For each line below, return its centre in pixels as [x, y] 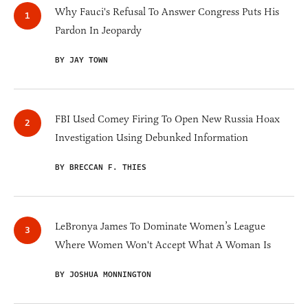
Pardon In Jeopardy [98, 31]
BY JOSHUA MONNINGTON [103, 275]
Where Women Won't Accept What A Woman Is [163, 245]
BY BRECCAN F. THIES [101, 168]
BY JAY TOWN [81, 60]
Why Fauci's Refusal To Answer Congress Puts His [167, 12]
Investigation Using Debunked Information [152, 138]
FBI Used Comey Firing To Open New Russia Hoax [167, 119]
